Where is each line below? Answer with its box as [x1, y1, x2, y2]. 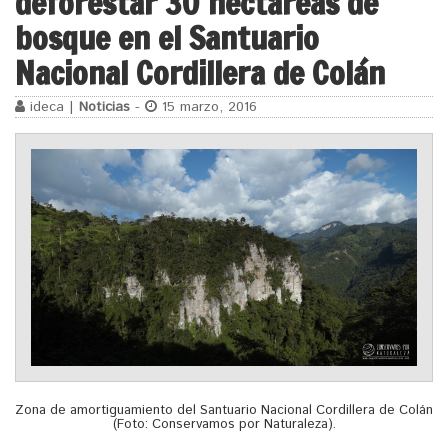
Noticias [79, 97, 130, 118]
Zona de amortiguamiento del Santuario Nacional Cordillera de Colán [15, 400, 433, 420]
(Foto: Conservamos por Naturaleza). [112, 414, 336, 434]
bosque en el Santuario [15, 15, 319, 62]
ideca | [25, 97, 79, 118]
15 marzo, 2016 [157, 97, 257, 118]
